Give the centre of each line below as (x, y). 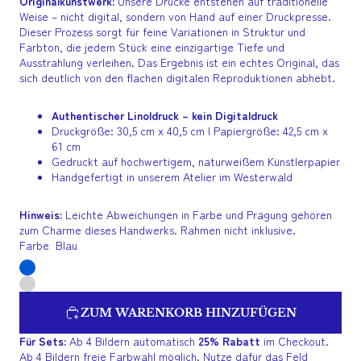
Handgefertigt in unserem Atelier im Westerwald (172, 176)
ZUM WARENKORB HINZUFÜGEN (189, 312)
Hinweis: (41, 214)
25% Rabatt (229, 341)
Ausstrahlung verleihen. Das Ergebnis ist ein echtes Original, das (179, 62)
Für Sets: (44, 341)
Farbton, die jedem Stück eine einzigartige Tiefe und (152, 47)
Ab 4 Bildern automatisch (134, 341)
